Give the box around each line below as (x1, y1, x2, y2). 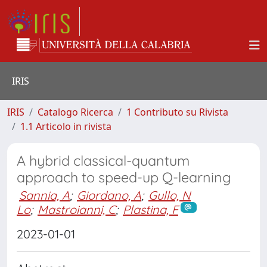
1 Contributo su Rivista (126, 105, 228, 119)
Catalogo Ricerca (38, 105, 113, 119)
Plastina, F (123, 202, 178, 217)
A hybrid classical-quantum (17, 152, 190, 169)
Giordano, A (77, 188, 141, 203)
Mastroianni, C (38, 202, 116, 217)
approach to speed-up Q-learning (17, 169, 231, 186)
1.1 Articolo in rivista (20, 120, 111, 133)
